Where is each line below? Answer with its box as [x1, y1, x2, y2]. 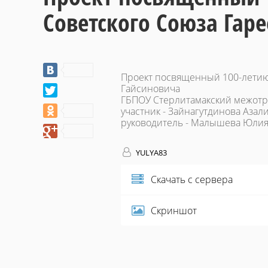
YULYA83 [134, 147, 167, 159]
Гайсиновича [121, 82, 180, 96]
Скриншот [151, 204, 197, 218]
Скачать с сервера [151, 173, 233, 187]
